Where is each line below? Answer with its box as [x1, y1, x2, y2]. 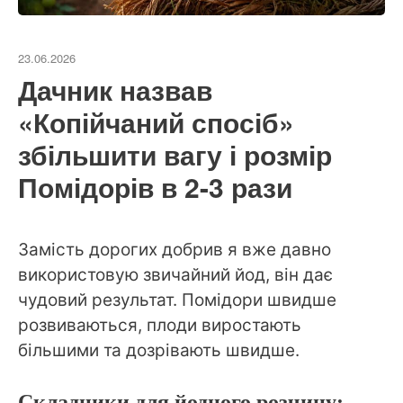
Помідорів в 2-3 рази [18, 167, 292, 207]
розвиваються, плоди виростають [18, 315, 301, 336]
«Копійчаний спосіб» [18, 103, 294, 142]
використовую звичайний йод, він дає [18, 264, 333, 286]
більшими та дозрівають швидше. [18, 340, 300, 362]
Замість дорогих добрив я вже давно [18, 239, 331, 261]
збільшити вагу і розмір [18, 135, 332, 175]
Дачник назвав [18, 70, 212, 110]
